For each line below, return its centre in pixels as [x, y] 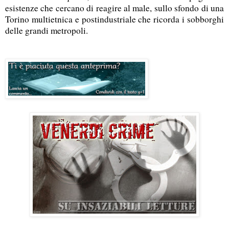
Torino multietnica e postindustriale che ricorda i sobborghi [114, 19]
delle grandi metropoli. [47, 30]
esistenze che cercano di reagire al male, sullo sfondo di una [114, 8]
